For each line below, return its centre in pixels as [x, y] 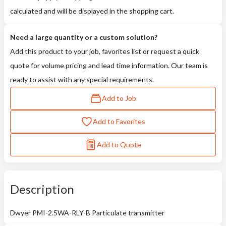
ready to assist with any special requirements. [82, 79]
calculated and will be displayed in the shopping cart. [92, 11]
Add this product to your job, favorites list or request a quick [105, 51]
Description [42, 189]
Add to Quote [119, 145]
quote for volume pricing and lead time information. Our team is [109, 65]
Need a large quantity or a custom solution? [84, 37]
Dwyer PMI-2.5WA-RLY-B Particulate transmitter [87, 213]
